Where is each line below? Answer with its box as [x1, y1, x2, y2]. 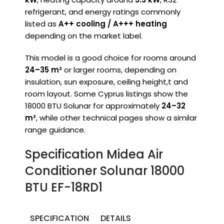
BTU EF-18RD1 [25, 179, 102, 196]
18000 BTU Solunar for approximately [25, 100, 161, 111]
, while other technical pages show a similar [36, 112, 197, 123]
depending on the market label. [25, 30, 142, 41]
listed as [25, 18, 58, 29]
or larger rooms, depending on [62, 64, 176, 75]
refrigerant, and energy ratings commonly [25, 6, 180, 17]
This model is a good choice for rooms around [25, 52, 196, 63]
